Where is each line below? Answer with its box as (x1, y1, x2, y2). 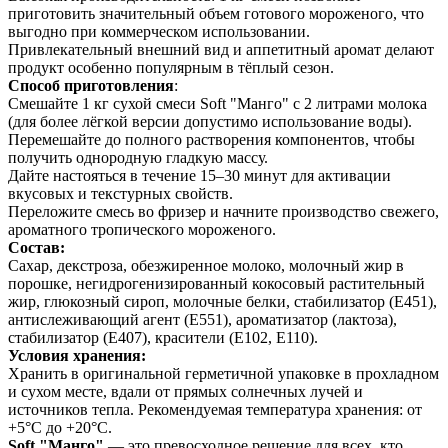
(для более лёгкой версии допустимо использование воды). (8, 112, 412, 130)
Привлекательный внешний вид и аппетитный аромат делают (8, 40, 434, 58)
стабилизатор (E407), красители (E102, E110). (8, 328, 318, 346)
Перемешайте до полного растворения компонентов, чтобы (8, 130, 415, 148)
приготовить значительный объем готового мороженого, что (8, 4, 424, 22)
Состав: (8, 238, 65, 256)
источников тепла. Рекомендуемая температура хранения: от (8, 400, 422, 418)
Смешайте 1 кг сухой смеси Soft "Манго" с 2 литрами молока (8, 94, 427, 112)
